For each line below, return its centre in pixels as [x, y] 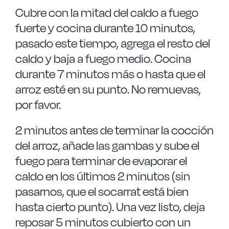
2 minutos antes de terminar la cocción [114, 130]
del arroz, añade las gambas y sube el [107, 145]
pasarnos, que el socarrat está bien [102, 191]
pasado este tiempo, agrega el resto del [112, 43]
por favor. [38, 105]
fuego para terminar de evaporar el [101, 161]
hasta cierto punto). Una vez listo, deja [110, 207]
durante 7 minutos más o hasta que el [110, 74]
